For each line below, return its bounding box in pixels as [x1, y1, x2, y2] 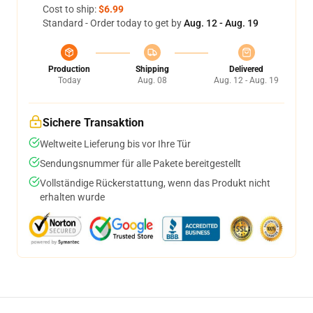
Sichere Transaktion [43, 116, 144, 129]
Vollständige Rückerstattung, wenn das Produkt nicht [40, 177, 270, 189]
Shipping [135, 64, 169, 74]
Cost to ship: [43, 3, 99, 15]
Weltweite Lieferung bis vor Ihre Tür [40, 138, 191, 150]
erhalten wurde [40, 191, 105, 203]
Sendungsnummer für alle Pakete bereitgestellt [40, 158, 241, 169]
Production [48, 64, 90, 74]
